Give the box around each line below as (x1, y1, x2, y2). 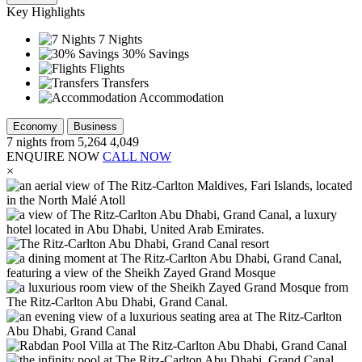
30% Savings (122, 47, 189, 61)
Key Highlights (6, 5, 85, 19)
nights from (16, 135, 78, 149)
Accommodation (139, 90, 224, 105)
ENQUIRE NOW (6, 149, 99, 164)
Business (74, 120, 117, 133)
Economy (13, 120, 57, 133)
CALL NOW (103, 149, 171, 164)
